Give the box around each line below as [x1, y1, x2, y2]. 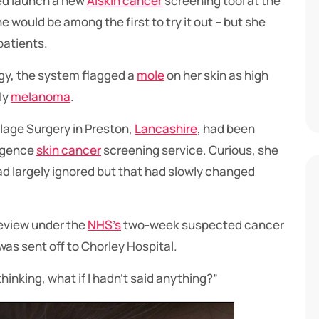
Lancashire [135, 120, 197, 137]
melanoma [11, 88, 70, 105]
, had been [197, 120, 255, 137]
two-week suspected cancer [121, 216, 284, 234]
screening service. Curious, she [101, 142, 278, 159]
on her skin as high [164, 67, 268, 84]
